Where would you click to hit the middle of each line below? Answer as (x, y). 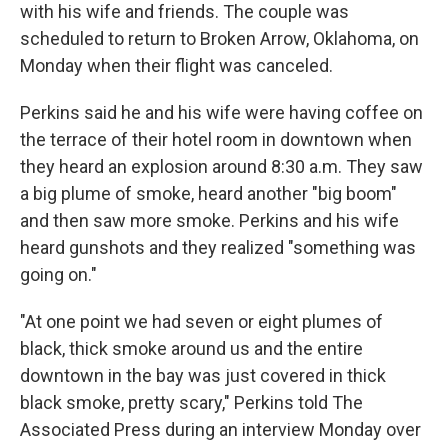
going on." (58, 274)
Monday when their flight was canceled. (176, 65)
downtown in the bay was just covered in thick (203, 375)
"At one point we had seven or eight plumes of (201, 321)
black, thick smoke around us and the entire (191, 348)
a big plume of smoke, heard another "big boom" (208, 193)
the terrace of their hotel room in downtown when (216, 139)
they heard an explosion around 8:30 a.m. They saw (221, 166)
